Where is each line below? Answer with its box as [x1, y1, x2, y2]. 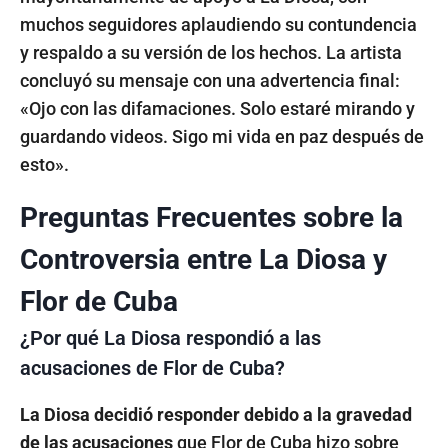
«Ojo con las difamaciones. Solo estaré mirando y [20, 97, 415, 119]
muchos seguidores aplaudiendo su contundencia [20, 13, 417, 35]
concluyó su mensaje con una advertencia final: [20, 69, 400, 91]
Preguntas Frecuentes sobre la [20, 200, 403, 234]
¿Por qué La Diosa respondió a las [20, 325, 321, 350]
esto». [20, 153, 69, 175]
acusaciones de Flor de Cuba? [20, 355, 285, 380]
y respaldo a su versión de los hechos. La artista [20, 41, 402, 63]
